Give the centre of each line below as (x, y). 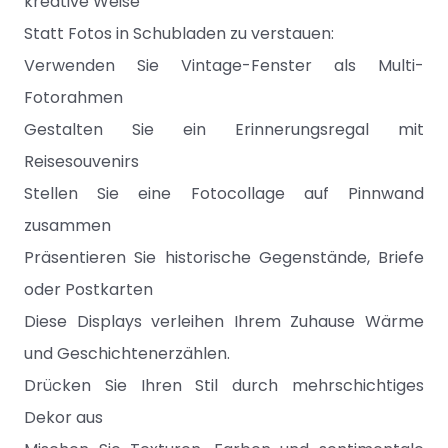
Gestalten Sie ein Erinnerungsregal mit (224, 129)
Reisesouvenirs (81, 161)
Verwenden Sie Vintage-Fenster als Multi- (224, 65)
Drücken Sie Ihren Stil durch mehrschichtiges (224, 385)
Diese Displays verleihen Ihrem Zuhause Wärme (224, 321)
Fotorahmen (73, 97)
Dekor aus (63, 417)
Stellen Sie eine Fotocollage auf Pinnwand (224, 193)
